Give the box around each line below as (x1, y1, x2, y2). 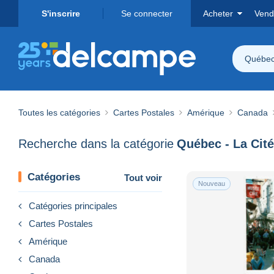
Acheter (203, 9, 233, 18)
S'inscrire (41, 9, 80, 18)
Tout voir (124, 172, 162, 183)
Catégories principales (29, 200, 117, 211)
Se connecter (121, 9, 172, 18)
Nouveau (198, 179, 225, 187)
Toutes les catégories (18, 107, 100, 117)
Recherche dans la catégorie (18, 137, 174, 151)
